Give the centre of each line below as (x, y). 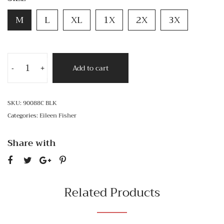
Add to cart (90, 68)
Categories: (23, 115)
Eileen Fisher (58, 115)
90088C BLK (40, 103)
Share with (32, 143)
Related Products (112, 192)
